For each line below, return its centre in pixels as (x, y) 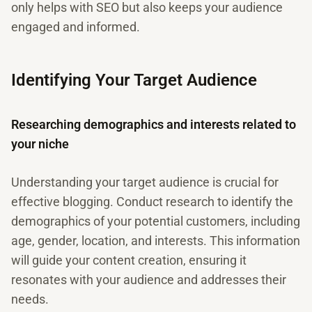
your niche (40, 144)
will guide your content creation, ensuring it (129, 260)
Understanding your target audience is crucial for (145, 182)
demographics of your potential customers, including (156, 221)
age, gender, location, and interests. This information (156, 241)
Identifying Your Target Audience (134, 80)
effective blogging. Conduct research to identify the (152, 202)
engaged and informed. (76, 27)
